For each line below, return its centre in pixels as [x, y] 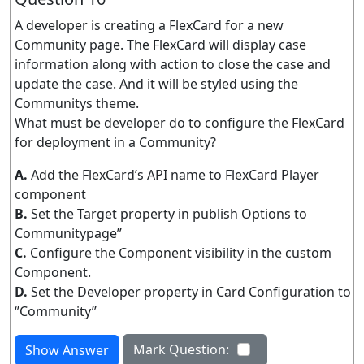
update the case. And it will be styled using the [156, 83]
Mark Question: [181, 349]
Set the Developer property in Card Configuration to [191, 291]
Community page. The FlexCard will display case [160, 44]
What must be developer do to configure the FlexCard [180, 122]
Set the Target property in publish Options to [169, 213]
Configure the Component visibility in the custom [181, 252]
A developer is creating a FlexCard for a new [149, 25]
